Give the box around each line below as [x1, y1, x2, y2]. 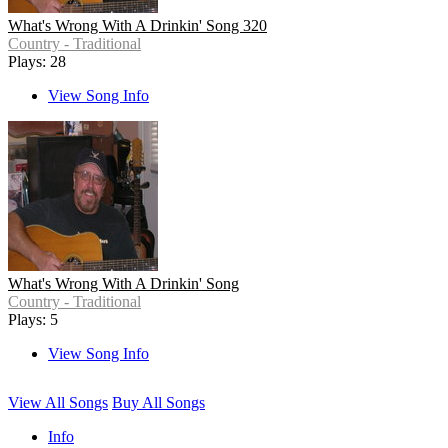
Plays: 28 [8, 53, 66, 71]
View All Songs [8, 394, 108, 412]
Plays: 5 [8, 311, 58, 329]
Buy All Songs [112, 394, 205, 412]
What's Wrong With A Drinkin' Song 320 [8, 17, 267, 35]
